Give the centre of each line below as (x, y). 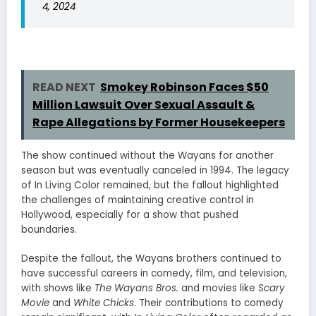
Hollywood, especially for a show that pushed (130, 215)
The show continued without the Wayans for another (147, 156)
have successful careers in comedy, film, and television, (154, 273)
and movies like (218, 288)
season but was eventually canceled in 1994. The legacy (155, 171)
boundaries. (49, 230)
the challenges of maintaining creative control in (138, 200)
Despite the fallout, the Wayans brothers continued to (151, 258)
